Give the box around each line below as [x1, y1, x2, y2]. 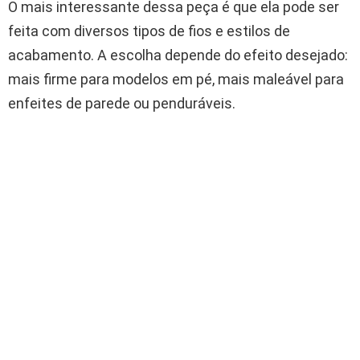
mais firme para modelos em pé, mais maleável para [8, 71, 344, 88]
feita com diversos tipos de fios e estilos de [8, 22, 290, 40]
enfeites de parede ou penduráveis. [8, 95, 235, 112]
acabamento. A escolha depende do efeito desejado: [8, 47, 348, 64]
